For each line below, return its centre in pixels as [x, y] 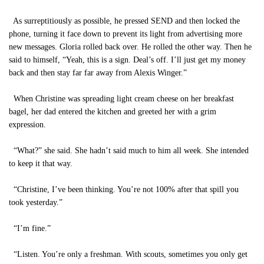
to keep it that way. [41, 164]
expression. [27, 125]
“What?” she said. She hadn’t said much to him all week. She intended [129, 151]
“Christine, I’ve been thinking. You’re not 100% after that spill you [124, 189]
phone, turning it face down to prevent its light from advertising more [126, 34]
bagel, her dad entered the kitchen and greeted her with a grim [113, 112]
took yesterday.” [36, 202]
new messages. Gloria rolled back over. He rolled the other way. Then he [130, 47]
